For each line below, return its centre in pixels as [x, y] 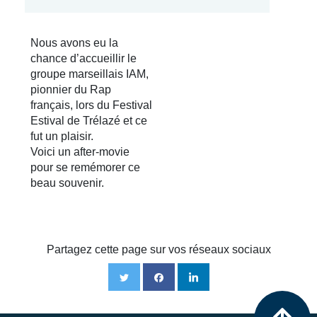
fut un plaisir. [62, 136]
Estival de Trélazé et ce [89, 121]
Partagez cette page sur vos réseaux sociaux [158, 249]
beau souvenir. [67, 183]
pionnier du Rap [71, 90]
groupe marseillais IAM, [90, 74]
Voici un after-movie [80, 152]
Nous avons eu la [74, 43]
